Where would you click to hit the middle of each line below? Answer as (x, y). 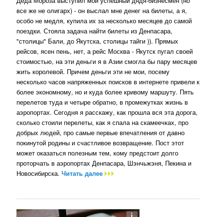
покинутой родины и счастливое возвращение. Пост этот (101, 142)
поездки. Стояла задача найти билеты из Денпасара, (95, 31)
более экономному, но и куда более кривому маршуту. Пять (105, 92)
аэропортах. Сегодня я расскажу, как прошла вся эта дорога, (107, 112)
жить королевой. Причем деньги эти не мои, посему (93, 71)
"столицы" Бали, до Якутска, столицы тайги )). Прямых (98, 41)
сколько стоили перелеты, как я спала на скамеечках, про (103, 122)
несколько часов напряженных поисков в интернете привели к (108, 81)
